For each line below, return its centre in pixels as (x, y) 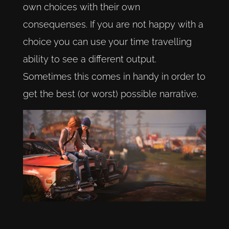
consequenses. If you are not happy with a (113, 25)
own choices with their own (81, 7)
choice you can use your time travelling (107, 42)
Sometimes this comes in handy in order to (114, 77)
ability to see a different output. (89, 59)
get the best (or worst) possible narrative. (110, 94)
